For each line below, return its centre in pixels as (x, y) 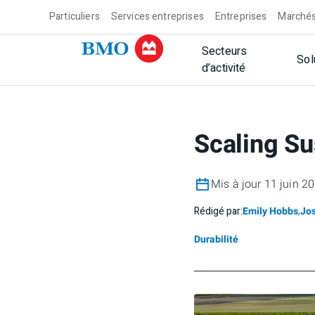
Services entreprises (157, 17)
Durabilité (216, 239)
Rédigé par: (218, 211)
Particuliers (75, 17)
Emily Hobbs (270, 211)
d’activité (224, 68)
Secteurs (225, 51)
